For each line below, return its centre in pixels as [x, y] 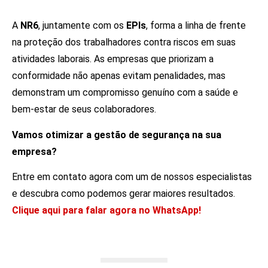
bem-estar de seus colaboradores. [84, 109]
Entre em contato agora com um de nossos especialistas [132, 176]
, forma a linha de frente [196, 26]
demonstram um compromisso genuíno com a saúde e [125, 93]
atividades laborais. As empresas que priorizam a [113, 59]
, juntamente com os [82, 26]
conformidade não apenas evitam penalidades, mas [119, 76]
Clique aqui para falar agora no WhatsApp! [106, 210]
